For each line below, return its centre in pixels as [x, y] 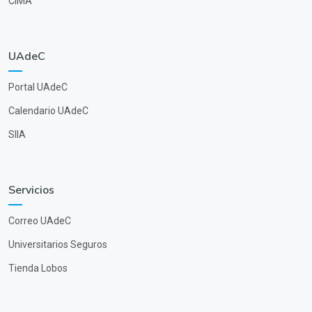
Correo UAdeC [40, 220]
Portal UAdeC [38, 87]
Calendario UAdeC [48, 110]
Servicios [31, 190]
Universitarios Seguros [58, 244]
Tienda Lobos [38, 268]
